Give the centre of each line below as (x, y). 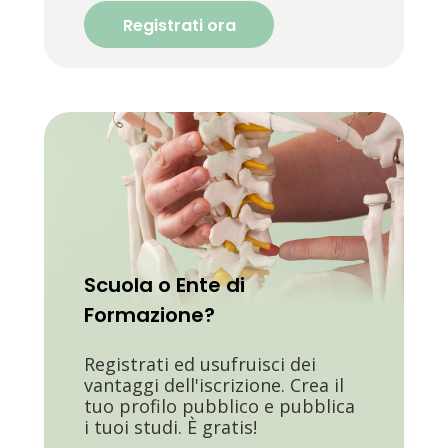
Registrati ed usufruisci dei (200, 363)
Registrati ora (179, 25)
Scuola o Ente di (164, 284)
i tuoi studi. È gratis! (170, 426)
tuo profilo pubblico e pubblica (219, 405)
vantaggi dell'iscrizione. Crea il (214, 384)
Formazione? (149, 314)
